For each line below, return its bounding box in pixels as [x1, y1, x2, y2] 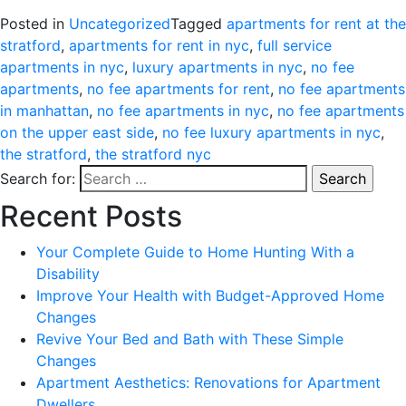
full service [257, 35, 332, 54]
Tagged [170, 14, 227, 33]
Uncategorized [69, 14, 170, 33]
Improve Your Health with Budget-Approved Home [36, 285, 384, 304]
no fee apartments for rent [87, 79, 270, 98]
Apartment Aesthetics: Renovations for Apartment [36, 372, 381, 391]
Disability [36, 264, 100, 283]
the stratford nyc [95, 144, 211, 163]
